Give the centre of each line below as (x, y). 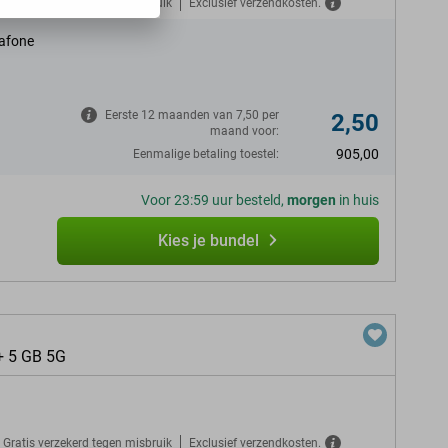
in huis (357, 200)
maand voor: (244, 131)
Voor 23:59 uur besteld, (214, 200)
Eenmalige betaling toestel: (206, 154)
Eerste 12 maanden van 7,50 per (192, 115)
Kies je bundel (208, 240)
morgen (311, 200)
